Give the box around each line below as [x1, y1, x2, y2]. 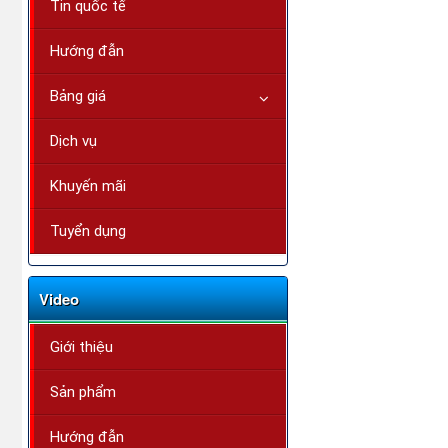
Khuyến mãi [50, 177, 126, 196]
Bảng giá [50, 87, 106, 106]
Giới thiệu [50, 338, 113, 357]
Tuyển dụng [50, 222, 126, 241]
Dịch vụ [50, 132, 97, 151]
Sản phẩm [50, 383, 116, 402]
